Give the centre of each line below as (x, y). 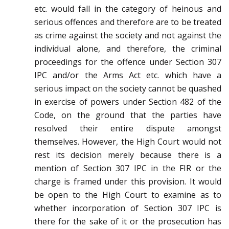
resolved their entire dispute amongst (128, 129)
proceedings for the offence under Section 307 (128, 62)
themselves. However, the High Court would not (128, 142)
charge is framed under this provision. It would (128, 182)
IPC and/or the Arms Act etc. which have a (128, 75)
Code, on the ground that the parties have (128, 115)
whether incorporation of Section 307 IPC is (128, 208)
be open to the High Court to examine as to (128, 195)
